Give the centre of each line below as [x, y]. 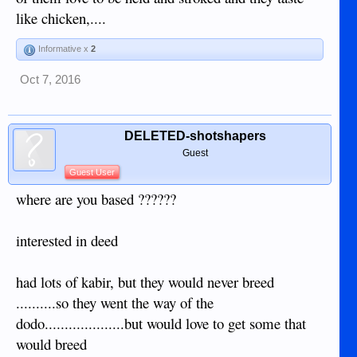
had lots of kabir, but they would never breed [145, 281]
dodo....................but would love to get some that [161, 323]
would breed [51, 343]
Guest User [92, 172]
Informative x [63, 48]
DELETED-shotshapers [195, 135]
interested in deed [67, 240]
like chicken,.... [61, 18]
